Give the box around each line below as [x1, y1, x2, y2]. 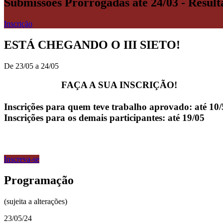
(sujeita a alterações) [4, 197, 67, 206]
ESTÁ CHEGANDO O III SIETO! [4, 38, 180, 51]
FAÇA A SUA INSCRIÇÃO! [61, 80, 177, 91]
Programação [4, 173, 74, 187]
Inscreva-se [4, 155, 39, 164]
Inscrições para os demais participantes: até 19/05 [4, 112, 205, 123]
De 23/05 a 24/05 [4, 61, 59, 70]
